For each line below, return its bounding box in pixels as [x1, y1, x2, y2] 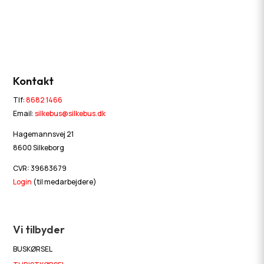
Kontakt [13, 74, 54, 88]
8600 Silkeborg [13, 142, 65, 153]
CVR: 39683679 [13, 163, 67, 173]
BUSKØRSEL [13, 243, 53, 254]
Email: [13, 108, 35, 118]
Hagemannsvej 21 [13, 128, 74, 139]
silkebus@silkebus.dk [35, 108, 106, 118]
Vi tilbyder [13, 222, 65, 236]
